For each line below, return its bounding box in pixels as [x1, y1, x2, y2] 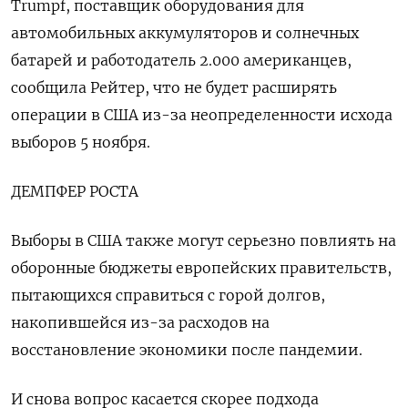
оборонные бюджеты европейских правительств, [11, 258, 392, 277]
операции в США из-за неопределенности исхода [11, 105, 393, 124]
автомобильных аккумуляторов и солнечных [11, 23, 359, 42]
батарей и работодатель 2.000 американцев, [11, 50, 352, 69]
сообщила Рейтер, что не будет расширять [11, 77, 337, 97]
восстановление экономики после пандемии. [11, 340, 362, 359]
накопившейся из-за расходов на [11, 312, 270, 331]
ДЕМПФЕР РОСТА [11, 181, 138, 200]
